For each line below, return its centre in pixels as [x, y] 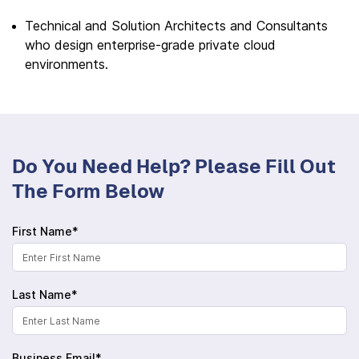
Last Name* [45, 294]
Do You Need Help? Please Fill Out [174, 166]
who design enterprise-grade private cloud [150, 45]
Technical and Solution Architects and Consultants [176, 26]
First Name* [45, 231]
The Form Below [88, 191]
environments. [67, 64]
